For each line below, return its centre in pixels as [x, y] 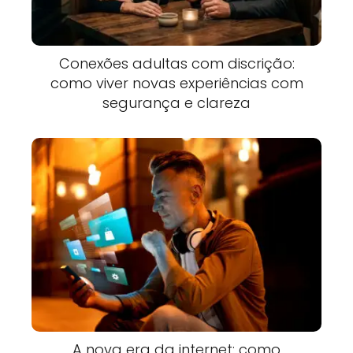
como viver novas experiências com [176, 84]
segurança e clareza [176, 103]
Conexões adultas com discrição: [176, 64]
